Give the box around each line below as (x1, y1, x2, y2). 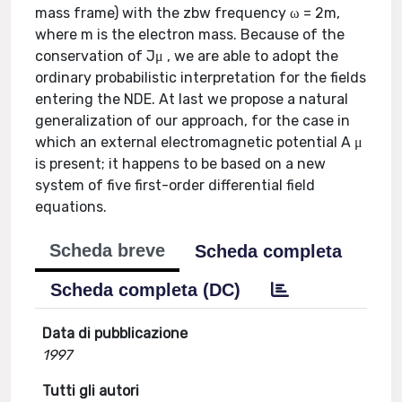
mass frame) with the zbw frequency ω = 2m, (35, 4, 341, 22)
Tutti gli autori (42, 382, 140, 399)
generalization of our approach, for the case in (35, 112, 351, 129)
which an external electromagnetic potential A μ (35, 134, 363, 151)
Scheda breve (49, 240, 166, 260)
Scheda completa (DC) (50, 280, 241, 300)
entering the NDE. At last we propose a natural (35, 91, 349, 108)
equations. (35, 198, 108, 215)
